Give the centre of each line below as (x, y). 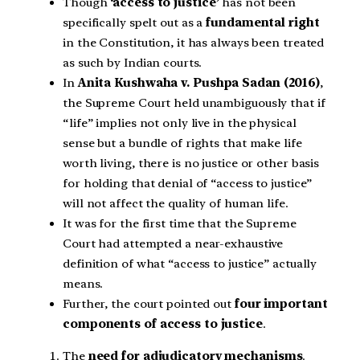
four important (281, 303)
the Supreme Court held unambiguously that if (194, 102)
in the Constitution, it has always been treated (194, 42)
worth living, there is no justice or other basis (191, 163)
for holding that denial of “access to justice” (188, 183)
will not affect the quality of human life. (176, 203)
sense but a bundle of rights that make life (182, 143)
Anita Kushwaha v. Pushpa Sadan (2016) (199, 82)
